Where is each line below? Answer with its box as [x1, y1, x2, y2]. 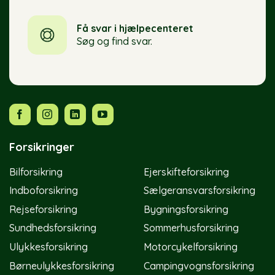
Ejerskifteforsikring [144, 165, 229, 178]
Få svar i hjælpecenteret [76, 22, 193, 35]
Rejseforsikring [9, 203, 77, 215]
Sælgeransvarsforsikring [144, 184, 255, 197]
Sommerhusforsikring [144, 222, 239, 234]
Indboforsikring [9, 184, 78, 197]
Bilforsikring [9, 165, 63, 178]
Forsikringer [9, 139, 74, 154]
